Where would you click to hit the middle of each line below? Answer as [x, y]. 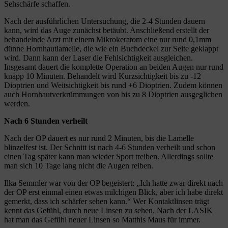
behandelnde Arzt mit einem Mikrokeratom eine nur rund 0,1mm [108, 39]
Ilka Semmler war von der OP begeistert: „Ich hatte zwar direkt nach [113, 183]
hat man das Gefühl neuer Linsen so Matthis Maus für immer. [102, 219]
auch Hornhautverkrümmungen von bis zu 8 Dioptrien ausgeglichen [113, 94]
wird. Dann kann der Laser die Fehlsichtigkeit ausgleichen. [98, 58]
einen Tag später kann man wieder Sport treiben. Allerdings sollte [109, 156]
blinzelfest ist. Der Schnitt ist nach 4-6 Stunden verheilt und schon [110, 147]
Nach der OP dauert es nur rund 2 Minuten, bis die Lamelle [99, 138]
